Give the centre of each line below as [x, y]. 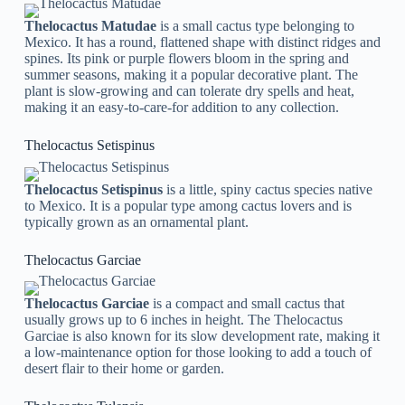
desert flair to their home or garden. [124, 369]
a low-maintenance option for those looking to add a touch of [198, 353]
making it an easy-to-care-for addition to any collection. [181, 107]
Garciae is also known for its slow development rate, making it [202, 336]
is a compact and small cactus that [248, 304]
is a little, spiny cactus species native [267, 189]
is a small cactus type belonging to [255, 25]
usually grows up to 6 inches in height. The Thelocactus [183, 320]
